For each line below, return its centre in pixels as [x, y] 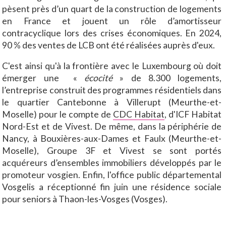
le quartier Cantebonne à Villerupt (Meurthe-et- [112, 102]
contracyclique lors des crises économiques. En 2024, [112, 33]
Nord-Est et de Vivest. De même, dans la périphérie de [112, 127]
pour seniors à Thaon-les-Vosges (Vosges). [86, 199]
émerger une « [40, 78]
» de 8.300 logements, [171, 78]
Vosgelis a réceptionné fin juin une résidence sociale [112, 187]
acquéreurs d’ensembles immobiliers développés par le [112, 163]
